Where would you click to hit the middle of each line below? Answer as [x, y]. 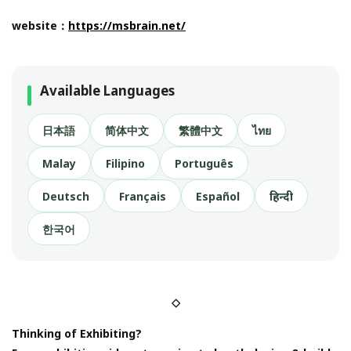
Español [218, 196]
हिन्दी [281, 196]
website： [40, 26]
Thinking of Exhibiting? [77, 334]
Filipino [125, 163]
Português [204, 163]
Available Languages [107, 91]
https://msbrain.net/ [127, 26]
